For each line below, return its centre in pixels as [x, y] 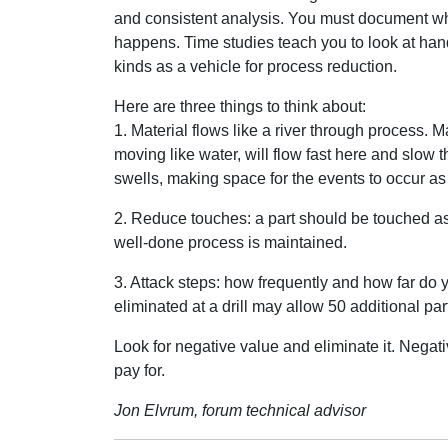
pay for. [139, 370]
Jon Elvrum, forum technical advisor [240, 410]
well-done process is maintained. [230, 242]
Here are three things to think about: [240, 106]
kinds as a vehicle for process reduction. [255, 66]
